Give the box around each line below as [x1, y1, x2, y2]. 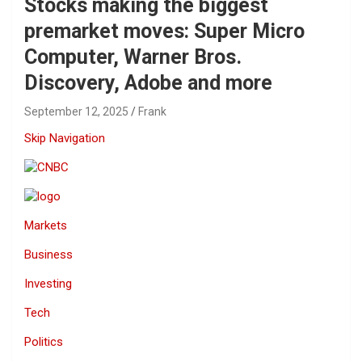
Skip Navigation [24, 130, 105, 145]
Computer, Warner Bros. [24, 44, 242, 69]
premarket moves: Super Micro [24, 19, 305, 43]
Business [24, 246, 73, 262]
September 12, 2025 [24, 104, 128, 118]
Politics [24, 334, 63, 349]
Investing [24, 276, 72, 291]
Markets [24, 217, 67, 233]
